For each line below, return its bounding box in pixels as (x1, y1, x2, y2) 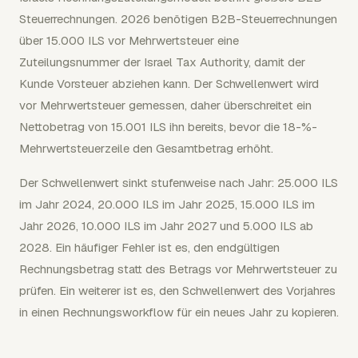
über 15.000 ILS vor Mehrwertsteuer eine (19, 33, 239, 48)
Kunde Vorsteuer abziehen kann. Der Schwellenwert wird (19, 76, 319, 91)
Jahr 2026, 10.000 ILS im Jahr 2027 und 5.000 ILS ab (19, 218, 313, 233)
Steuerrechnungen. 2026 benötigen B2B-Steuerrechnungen (19, 11, 337, 26)
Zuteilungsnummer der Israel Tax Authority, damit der (19, 54, 305, 70)
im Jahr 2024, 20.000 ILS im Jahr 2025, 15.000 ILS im (19, 197, 315, 212)
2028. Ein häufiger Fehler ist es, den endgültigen (19, 240, 280, 255)
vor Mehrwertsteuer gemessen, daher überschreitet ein (19, 97, 312, 113)
